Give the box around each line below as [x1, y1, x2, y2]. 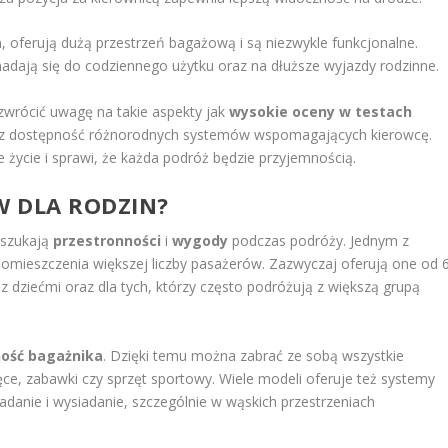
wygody [172, 231, 229, 251]
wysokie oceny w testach [229, 101, 413, 121]
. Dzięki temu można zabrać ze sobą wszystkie [103, 345, 405, 365]
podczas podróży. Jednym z [228, 231, 410, 251]
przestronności [53, 231, 162, 251]
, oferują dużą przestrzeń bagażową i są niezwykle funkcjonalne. [2, 33, 419, 53]
